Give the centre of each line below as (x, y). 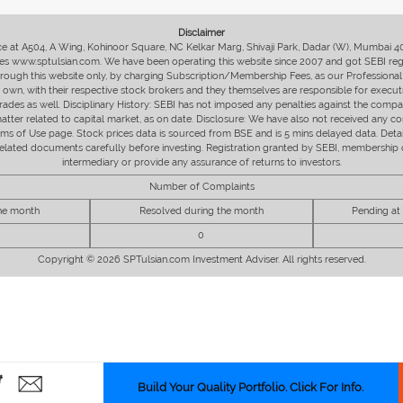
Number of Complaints (201, 186)
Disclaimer (201, 32)
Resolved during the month (201, 210)
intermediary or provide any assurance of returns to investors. (201, 162)
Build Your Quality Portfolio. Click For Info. (251, 387)
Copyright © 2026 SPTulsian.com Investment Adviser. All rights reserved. (201, 259)
